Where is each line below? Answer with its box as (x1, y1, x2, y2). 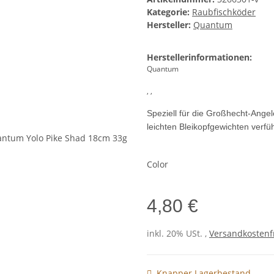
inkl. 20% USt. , (147, 228, 209, 240)
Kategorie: (147, 6, 192, 18)
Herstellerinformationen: (147, 51, 252, 64)
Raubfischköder (192, 6, 256, 18)
